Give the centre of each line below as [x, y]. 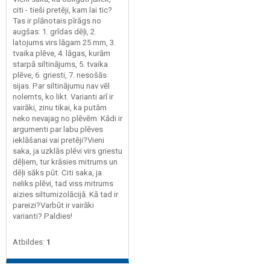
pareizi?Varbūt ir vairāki [53, 205]
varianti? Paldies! [42, 216]
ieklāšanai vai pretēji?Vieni [58, 140]
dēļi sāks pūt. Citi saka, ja [57, 172]
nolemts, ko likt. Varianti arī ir [63, 96]
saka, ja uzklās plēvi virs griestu [67, 151]
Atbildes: [30, 242]
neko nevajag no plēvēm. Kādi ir [67, 118]
